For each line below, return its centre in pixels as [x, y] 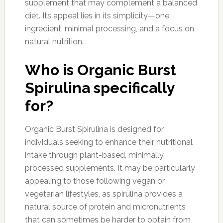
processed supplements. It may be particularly [110, 168]
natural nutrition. [54, 41]
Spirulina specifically [100, 88]
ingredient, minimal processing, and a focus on [109, 28]
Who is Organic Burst [100, 70]
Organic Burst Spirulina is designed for [94, 129]
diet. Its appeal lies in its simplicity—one [97, 15]
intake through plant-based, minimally [94, 155]
